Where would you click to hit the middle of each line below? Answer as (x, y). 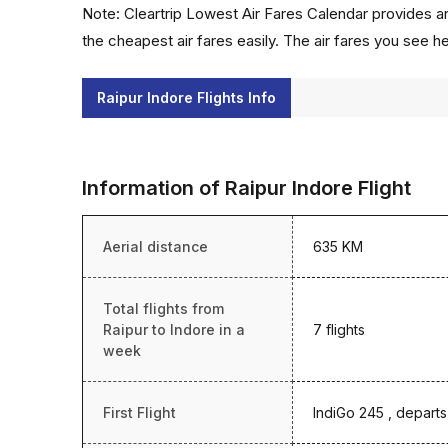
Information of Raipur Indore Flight (246, 188)
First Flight (139, 412)
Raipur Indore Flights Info (186, 97)
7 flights (339, 329)
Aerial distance (155, 246)
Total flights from (163, 308)
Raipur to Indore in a (174, 329)
